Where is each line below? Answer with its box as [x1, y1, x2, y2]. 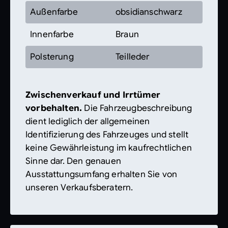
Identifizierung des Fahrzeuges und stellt [25, 129, 189, 140]
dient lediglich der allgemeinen [25, 116, 150, 127]
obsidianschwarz [116, 7, 182, 17]
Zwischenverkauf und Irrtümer [25, 90, 161, 100]
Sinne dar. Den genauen [25, 156, 121, 166]
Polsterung [30, 51, 74, 62]
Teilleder [116, 51, 150, 62]
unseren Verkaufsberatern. [25, 182, 133, 193]
